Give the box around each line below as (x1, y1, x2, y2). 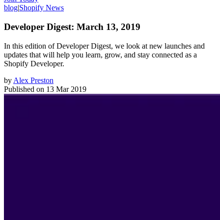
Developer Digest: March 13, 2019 (4, 21, 140, 32)
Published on (4, 84, 44, 93)
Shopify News (19, 3, 64, 12)
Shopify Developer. (4, 59, 64, 68)
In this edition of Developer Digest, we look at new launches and (4, 41, 205, 50)
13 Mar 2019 (46, 84, 86, 93)
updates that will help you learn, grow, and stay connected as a (4, 50, 197, 59)
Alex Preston (13, 76, 54, 84)
